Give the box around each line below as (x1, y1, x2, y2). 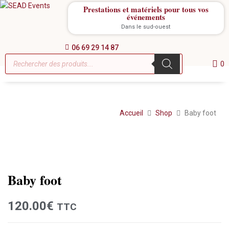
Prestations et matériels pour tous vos (83, 4, 209, 15)
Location (182, 149, 210, 158)
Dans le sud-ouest (121, 24, 171, 30)
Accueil (120, 109, 143, 117)
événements (126, 11, 165, 22)
